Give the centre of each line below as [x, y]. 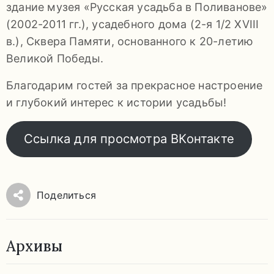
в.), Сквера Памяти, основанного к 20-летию [130, 41]
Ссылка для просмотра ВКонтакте [129, 139]
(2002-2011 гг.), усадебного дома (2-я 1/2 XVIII [133, 24]
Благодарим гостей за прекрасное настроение [135, 85]
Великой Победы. [55, 58]
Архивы [34, 246]
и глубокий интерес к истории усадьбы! [117, 102]
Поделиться [66, 195]
